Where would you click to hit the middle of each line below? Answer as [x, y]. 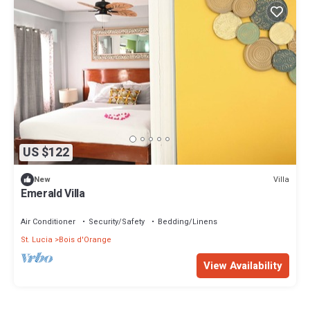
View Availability [243, 266]
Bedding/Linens [188, 222]
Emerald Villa [53, 194]
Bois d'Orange [85, 240]
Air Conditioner [48, 222]
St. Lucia [37, 240]
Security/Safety [117, 222]
